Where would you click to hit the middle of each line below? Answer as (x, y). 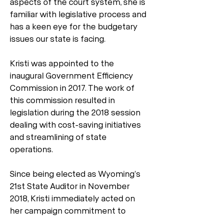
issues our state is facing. (58, 38)
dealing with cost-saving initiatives (75, 124)
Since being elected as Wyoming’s (75, 173)
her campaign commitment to (68, 210)
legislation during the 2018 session (75, 112)
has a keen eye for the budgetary (74, 26)
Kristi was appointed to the (62, 63)
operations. (31, 149)
